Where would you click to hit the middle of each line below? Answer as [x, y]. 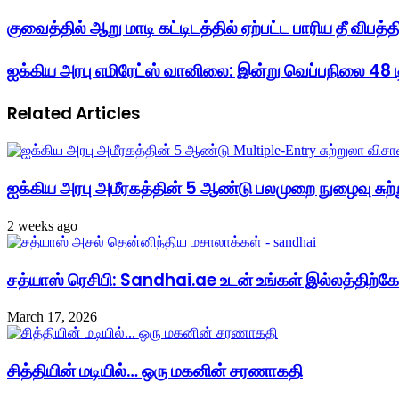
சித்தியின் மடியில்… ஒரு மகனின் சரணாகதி [155, 370]
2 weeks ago [42, 225]
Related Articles [74, 113]
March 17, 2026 [52, 317]
